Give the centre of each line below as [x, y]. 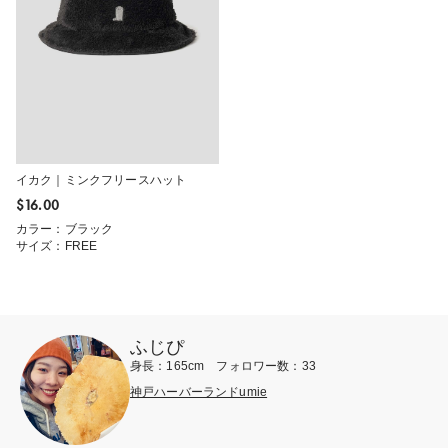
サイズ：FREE [57, 245]
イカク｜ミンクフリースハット [101, 179]
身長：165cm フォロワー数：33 [223, 365]
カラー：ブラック [65, 228]
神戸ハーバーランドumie [199, 391]
